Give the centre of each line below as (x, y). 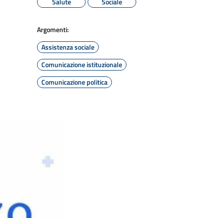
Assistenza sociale (68, 47)
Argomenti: (53, 29)
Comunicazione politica (74, 82)
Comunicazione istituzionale (82, 64)
